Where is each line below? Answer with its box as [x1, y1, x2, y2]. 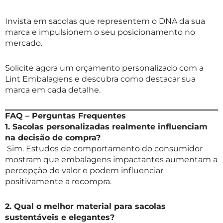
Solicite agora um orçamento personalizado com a [5, 63, 204, 73]
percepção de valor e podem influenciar [5, 166, 163, 176]
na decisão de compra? [5, 133, 101, 143]
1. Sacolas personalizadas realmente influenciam [5, 122, 208, 132]
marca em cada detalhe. [5, 85, 101, 95]
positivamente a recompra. [5, 177, 111, 187]
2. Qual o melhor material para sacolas [5, 202, 166, 212]
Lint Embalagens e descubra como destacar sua [5, 74, 196, 84]
